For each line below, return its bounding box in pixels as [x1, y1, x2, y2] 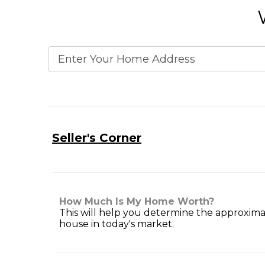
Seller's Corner [52, 131, 141, 146]
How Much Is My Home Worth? [59, 196, 214, 208]
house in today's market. [59, 218, 174, 230]
